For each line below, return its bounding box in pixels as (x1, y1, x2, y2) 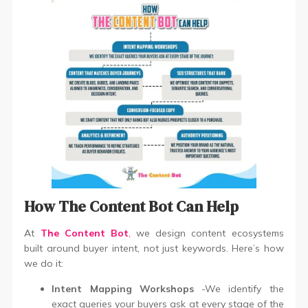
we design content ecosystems (130, 226, 284, 239)
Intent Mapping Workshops (52, 282, 194, 295)
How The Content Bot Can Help (24, 195, 239, 217)
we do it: (24, 256, 64, 269)
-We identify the (193, 282, 284, 295)
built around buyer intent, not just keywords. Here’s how (24, 241, 284, 254)
